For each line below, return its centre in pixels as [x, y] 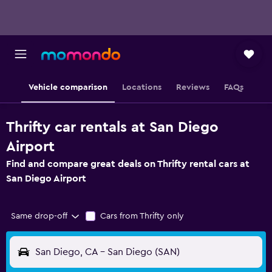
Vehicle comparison [68, 87]
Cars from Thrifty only [142, 216]
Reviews [193, 87]
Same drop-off [39, 216]
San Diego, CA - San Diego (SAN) [107, 252]
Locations [142, 87]
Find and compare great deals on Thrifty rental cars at [128, 164]
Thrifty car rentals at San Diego [112, 127]
